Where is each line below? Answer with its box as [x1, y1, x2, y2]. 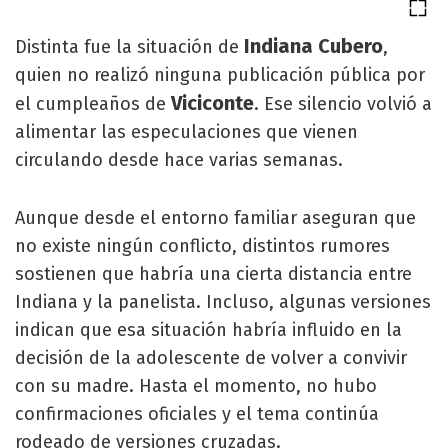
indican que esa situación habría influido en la [15, 319, 402, 341]
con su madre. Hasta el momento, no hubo [15, 375, 377, 397]
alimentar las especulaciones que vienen [15, 121, 358, 143]
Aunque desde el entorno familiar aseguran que [15, 207, 416, 229]
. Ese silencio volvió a [254, 93, 432, 115]
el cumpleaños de [15, 93, 171, 115]
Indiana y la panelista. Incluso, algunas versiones [15, 291, 431, 313]
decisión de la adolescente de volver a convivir [15, 347, 407, 369]
